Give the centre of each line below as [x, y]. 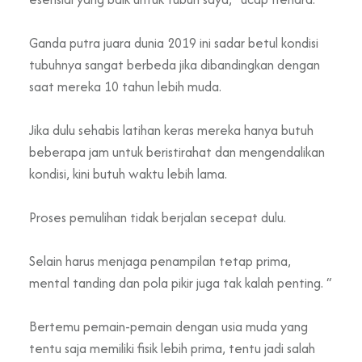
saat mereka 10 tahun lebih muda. [125, 87]
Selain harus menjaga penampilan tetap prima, [160, 261]
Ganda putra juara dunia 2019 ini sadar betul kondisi [174, 43]
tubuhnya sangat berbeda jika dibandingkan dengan [175, 65]
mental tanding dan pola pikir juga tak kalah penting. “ [180, 283]
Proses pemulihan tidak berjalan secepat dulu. [158, 218]
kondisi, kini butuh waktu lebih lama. [128, 174]
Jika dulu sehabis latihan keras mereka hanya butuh [171, 130]
